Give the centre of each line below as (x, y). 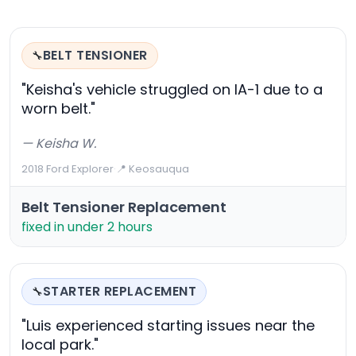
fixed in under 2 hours (87, 227)
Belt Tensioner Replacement (124, 207)
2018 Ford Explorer (68, 169)
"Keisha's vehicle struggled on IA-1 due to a (172, 90)
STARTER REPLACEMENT (120, 292)
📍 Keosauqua (153, 169)
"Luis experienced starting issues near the (168, 326)
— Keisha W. (59, 144)
